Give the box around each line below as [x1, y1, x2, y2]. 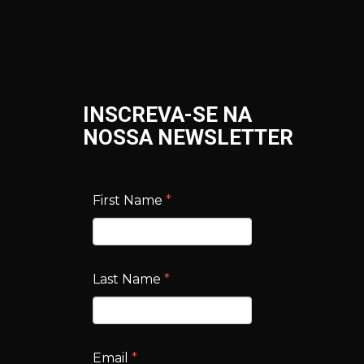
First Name [93, 192, 162, 208]
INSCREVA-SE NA [83, 102, 252, 127]
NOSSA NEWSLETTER [83, 124, 293, 149]
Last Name [93, 271, 161, 287]
